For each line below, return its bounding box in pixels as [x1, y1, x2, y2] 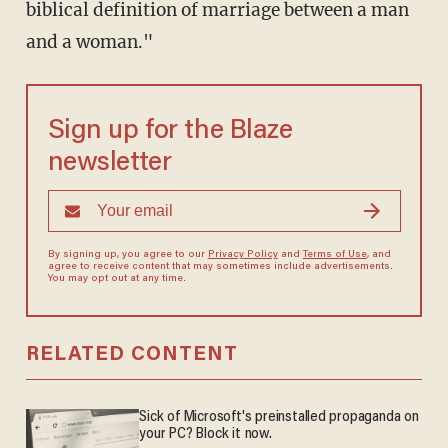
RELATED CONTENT [25, 345, 238, 366]
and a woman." [25, 31, 153, 54]
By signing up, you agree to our [47, 250, 208, 261]
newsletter [47, 150, 172, 178]
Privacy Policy [207, 250, 278, 261]
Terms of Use [302, 250, 367, 261]
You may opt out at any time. [47, 274, 186, 285]
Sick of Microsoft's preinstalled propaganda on [139, 410, 419, 426]
